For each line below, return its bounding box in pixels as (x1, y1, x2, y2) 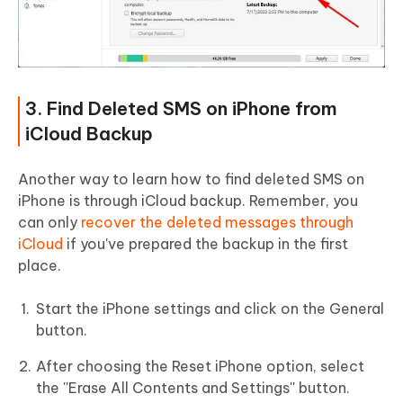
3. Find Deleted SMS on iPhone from (25, 97, 337, 121)
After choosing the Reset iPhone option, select (36, 357, 364, 376)
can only (18, 213, 81, 232)
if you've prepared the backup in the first (67, 235, 348, 254)
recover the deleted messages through (81, 213, 354, 232)
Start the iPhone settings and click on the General (36, 300, 384, 318)
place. (18, 256, 61, 275)
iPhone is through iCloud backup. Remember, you (18, 192, 358, 210)
